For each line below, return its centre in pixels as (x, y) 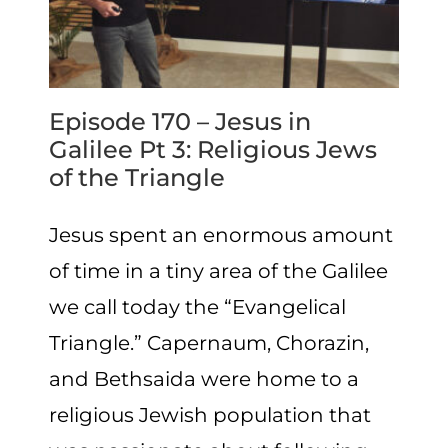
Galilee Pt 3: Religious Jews (213, 150)
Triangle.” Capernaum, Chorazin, (209, 343)
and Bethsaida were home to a (204, 379)
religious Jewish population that (210, 415)
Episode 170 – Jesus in (180, 122)
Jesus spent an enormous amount (221, 235)
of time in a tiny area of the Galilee (219, 271)
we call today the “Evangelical (198, 307)
